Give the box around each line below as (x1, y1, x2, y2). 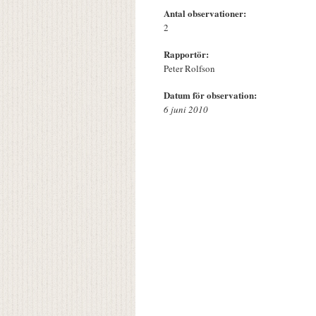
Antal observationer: (164, 6, 249, 20)
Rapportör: (164, 47, 212, 61)
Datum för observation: (164, 88, 260, 102)
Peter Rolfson (164, 62, 215, 75)
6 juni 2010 (164, 103, 208, 116)
